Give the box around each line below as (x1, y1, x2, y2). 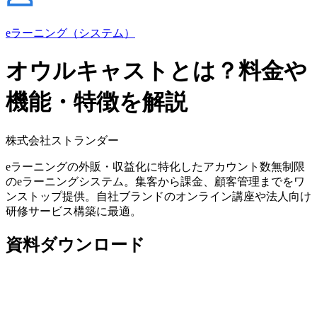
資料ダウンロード (6, 235, 145, 254)
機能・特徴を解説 (6, 89, 188, 115)
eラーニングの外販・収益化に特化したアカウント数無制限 (6, 160, 305, 173)
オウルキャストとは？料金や (6, 58, 307, 84)
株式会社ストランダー (6, 134, 119, 146)
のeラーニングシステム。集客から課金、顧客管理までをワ (6, 175, 305, 188)
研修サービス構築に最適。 (6, 204, 142, 217)
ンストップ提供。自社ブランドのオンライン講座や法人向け (6, 190, 311, 202)
